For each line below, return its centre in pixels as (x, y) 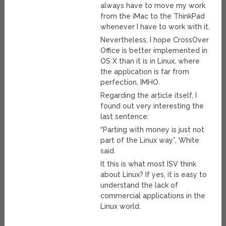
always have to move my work (153, 6)
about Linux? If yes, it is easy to (154, 175)
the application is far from (145, 72)
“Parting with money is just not (153, 130)
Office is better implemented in (154, 51)
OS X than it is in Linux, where (150, 61)
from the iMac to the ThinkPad (153, 16)
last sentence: (125, 117)
